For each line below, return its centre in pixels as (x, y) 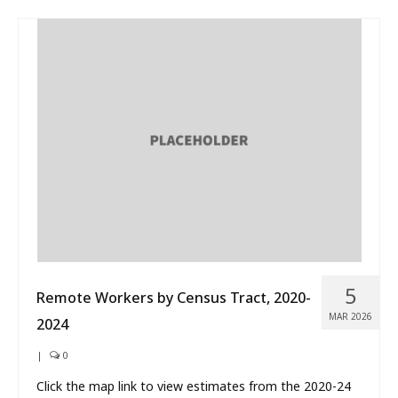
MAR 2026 (350, 316)
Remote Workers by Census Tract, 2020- (174, 297)
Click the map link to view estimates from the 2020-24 (194, 386)
